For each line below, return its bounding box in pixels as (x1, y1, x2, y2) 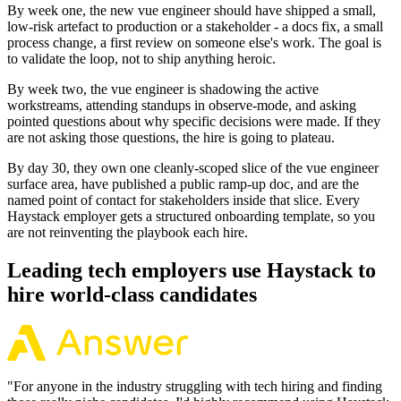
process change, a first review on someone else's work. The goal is (7, 35, 381, 51)
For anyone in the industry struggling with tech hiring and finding (13, 378, 382, 394)
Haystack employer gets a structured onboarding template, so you (7, 209, 375, 225)
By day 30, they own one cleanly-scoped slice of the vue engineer (7, 160, 379, 176)
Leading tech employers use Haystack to (7, 259, 376, 282)
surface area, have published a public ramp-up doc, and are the (7, 176, 359, 192)
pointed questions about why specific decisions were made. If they (7, 114, 380, 130)
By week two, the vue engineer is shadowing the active (7, 81, 319, 98)
